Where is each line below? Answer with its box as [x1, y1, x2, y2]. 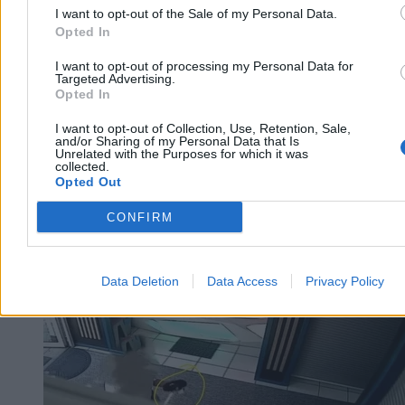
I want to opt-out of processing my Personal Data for [55, 59, 353, 73]
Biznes [43, 219, 82, 234]
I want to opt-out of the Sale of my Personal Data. [55, 5, 337, 21]
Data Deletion [100, 274, 179, 288]
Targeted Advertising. [55, 71, 175, 86]
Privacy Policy [305, 274, 384, 288]
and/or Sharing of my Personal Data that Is [55, 134, 299, 148]
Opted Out [55, 174, 122, 189]
